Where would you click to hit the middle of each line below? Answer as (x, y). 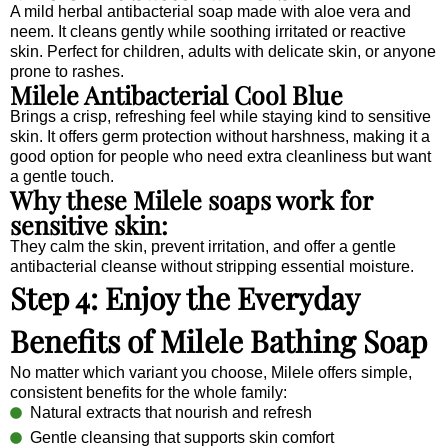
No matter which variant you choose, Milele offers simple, (211, 372)
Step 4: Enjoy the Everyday (184, 297)
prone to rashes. (67, 71)
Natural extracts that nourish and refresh (171, 412)
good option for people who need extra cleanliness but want (220, 156)
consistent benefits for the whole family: (148, 392)
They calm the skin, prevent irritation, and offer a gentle (203, 246)
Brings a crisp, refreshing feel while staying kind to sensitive (220, 116)
